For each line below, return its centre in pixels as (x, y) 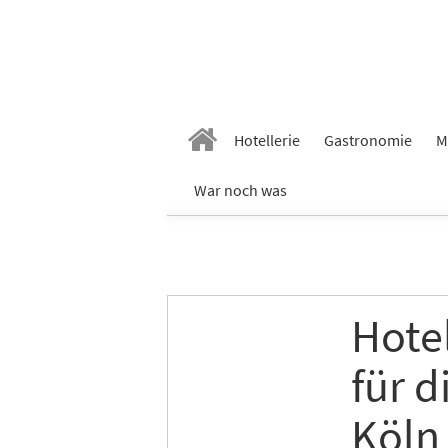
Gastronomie (368, 139)
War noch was (240, 189)
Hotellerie (267, 139)
